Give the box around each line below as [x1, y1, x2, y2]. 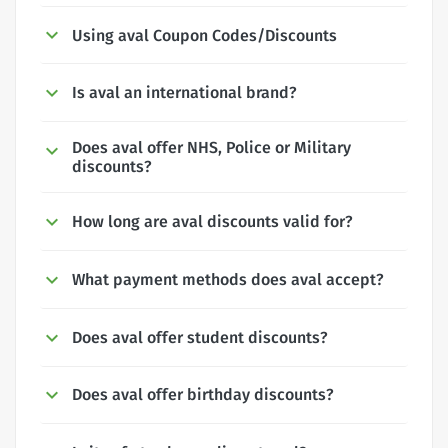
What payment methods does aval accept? [72, 269, 384, 289]
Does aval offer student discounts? [72, 327, 328, 347]
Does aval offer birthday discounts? [72, 385, 334, 405]
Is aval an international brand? [72, 83, 297, 103]
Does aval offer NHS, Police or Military [72, 138, 351, 158]
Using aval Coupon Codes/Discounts [72, 25, 337, 45]
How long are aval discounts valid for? [72, 212, 353, 232]
